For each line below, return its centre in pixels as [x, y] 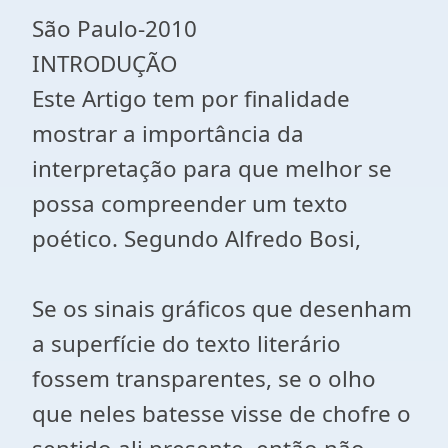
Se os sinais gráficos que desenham [222, 308]
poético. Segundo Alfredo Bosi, [196, 238]
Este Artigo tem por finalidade [191, 98]
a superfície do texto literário [186, 343]
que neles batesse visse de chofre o [221, 413]
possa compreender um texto [190, 203]
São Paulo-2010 [114, 28]
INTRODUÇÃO [104, 63]
